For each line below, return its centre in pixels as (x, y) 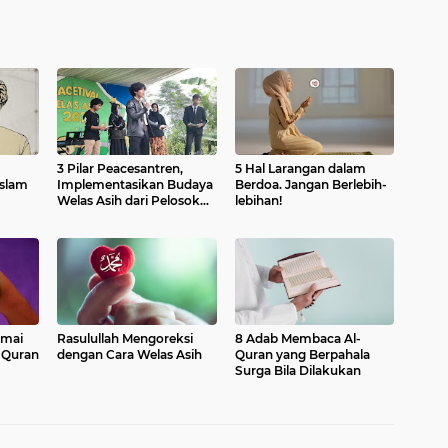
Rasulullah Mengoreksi (125, 338)
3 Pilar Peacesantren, (120, 168)
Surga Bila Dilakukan (297, 370)
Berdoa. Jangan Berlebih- (310, 184)
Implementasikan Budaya (135, 184)
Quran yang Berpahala (302, 354)
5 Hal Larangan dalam (300, 168)
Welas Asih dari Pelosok (128, 200)
